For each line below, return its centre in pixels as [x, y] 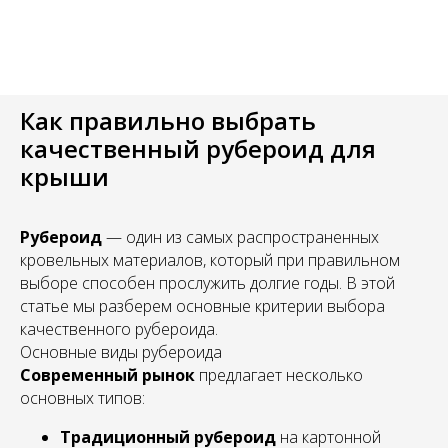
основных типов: [82, 398]
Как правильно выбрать [168, 120]
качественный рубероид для [198, 148]
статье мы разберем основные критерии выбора [202, 306]
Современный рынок [107, 375]
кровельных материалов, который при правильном [210, 260]
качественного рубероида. [119, 329]
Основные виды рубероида [121, 352]
